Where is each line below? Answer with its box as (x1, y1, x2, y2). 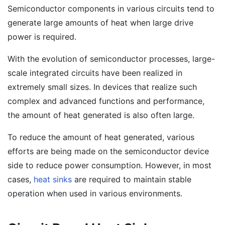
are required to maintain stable (72, 174, 191, 184)
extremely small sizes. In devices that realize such (8, 82, 197, 92)
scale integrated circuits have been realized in (8, 68, 182, 78)
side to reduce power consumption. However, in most (8, 160, 211, 170)
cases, (8, 174, 34, 184)
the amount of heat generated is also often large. (8, 110, 194, 120)
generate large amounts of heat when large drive (8, 18, 193, 28)
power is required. (8, 32, 76, 42)
